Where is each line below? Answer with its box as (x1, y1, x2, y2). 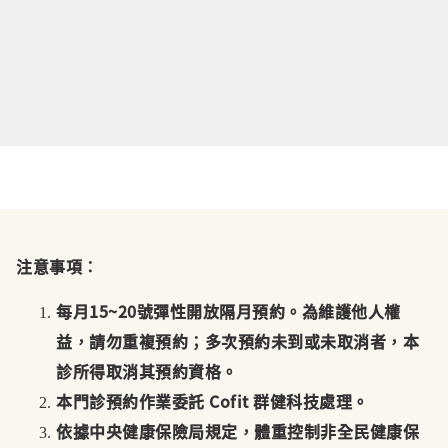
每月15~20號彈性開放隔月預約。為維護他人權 (56, 299, 401, 324)
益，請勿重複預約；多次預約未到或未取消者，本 (56, 329, 419, 354)
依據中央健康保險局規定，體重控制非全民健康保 (56, 419, 419, 444)
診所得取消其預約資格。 (56, 359, 238, 384)
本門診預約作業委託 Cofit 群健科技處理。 (56, 389, 369, 414)
